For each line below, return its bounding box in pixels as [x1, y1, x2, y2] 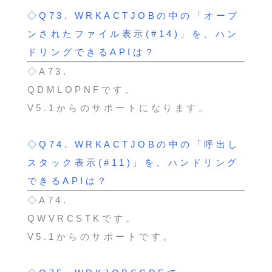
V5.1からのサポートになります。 [27, 102, 211, 113]
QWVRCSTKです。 [27, 212, 138, 223]
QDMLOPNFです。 [27, 84, 137, 95]
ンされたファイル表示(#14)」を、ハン [27, 28, 239, 39]
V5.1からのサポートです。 [27, 231, 175, 242]
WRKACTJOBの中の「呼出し [74, 138, 240, 149]
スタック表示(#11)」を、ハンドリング [27, 157, 239, 168]
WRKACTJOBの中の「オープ [74, 10, 240, 21]
